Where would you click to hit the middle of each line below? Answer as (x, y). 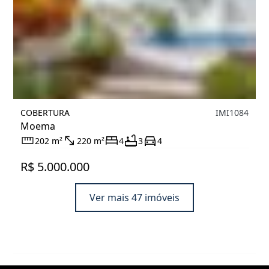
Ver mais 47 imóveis (134, 198)
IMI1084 (232, 113)
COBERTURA (45, 113)
